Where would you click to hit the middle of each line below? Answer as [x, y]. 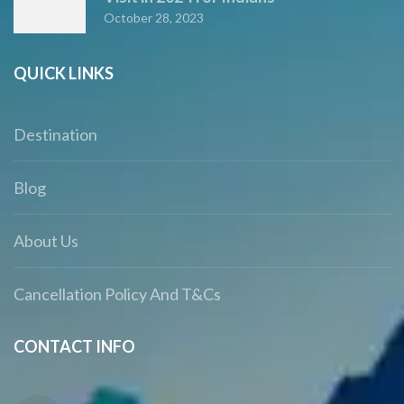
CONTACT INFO [74, 347]
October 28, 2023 [154, 18]
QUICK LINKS [64, 73]
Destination [55, 135]
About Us [46, 241]
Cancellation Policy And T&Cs [117, 294]
